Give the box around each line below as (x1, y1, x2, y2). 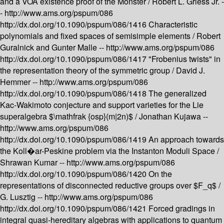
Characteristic (148, 18, 197, 30)
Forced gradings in (148, 202, 215, 214)
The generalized (148, 87, 206, 99)
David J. (176, 64, 205, 76)
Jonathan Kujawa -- (139, 110, 208, 122)
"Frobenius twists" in (148, 53, 220, 65)
